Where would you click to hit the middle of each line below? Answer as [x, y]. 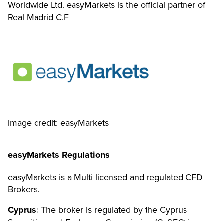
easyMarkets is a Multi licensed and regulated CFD [105, 177]
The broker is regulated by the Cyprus [113, 209]
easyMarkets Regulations [59, 155]
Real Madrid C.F [38, 17]
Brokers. [24, 189]
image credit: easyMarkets [58, 123]
